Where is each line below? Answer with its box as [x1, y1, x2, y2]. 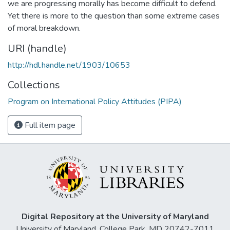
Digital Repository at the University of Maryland [21, 211, 209, 223]
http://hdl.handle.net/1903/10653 [8, 59, 130, 71]
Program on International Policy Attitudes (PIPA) [8, 95, 182, 107]
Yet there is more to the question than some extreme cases [8, 10, 220, 22]
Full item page [23, 119, 75, 131]
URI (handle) [8, 41, 67, 55]
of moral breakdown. [8, 22, 81, 34]
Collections [8, 78, 60, 92]
